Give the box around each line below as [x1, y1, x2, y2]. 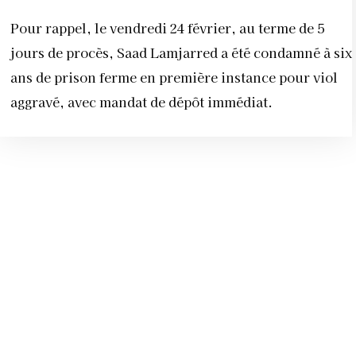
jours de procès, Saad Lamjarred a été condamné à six [10, 43, 352, 63]
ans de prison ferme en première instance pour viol [10, 68, 338, 87]
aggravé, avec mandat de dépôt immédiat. [10, 92, 276, 112]
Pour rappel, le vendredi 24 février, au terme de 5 [10, 18, 324, 38]
